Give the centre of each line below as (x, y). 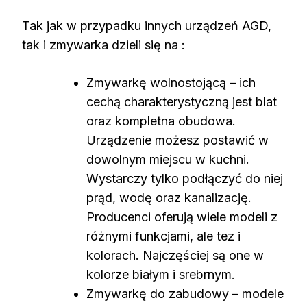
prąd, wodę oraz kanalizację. (169, 197)
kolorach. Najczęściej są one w (175, 255)
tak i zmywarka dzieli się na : (103, 45)
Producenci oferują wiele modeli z (182, 217)
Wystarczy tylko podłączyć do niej (185, 178)
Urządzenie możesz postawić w (177, 140)
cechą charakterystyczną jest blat (182, 101)
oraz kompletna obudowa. (161, 121)
